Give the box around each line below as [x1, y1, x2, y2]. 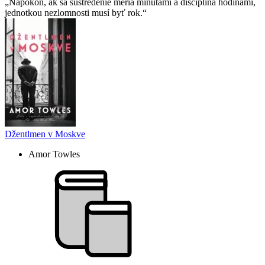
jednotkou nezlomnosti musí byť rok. [5, 8, 143, 18]
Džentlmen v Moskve [5, 129, 85, 140]
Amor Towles [28, 149, 80, 160]
